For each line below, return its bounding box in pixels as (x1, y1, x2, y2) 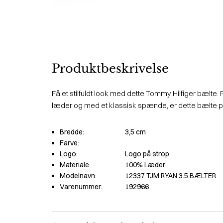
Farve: (60, 138, 79, 147)
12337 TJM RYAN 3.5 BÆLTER (125, 171, 216, 180)
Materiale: (60, 160, 91, 169)
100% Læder (125, 160, 165, 169)
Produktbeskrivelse (52, 61, 169, 76)
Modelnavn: (60, 171, 97, 180)
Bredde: (60, 127, 84, 136)
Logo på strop (125, 149, 169, 158)
